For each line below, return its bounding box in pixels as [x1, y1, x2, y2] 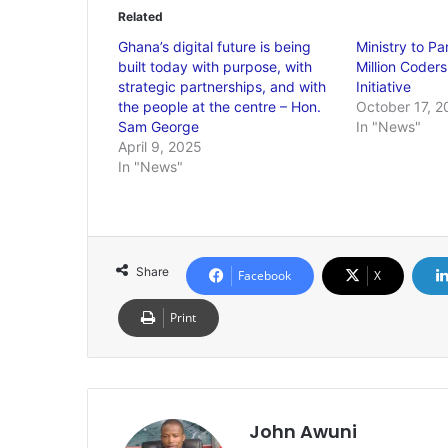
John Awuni [249, 419, 357, 444]
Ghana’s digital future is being [118, 38, 311, 55]
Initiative [355, 78, 411, 95]
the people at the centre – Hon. [118, 98, 321, 115]
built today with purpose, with [118, 58, 312, 75]
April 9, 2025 [118, 138, 202, 155]
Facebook [238, 267, 291, 284]
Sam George [118, 118, 199, 135]
